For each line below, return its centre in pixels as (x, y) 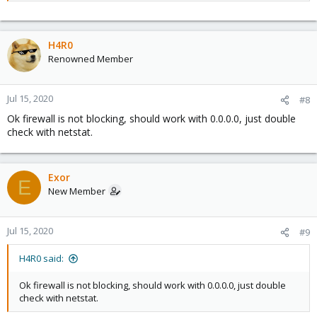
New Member (77, 191)
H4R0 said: (41, 258)
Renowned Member (91, 59)
